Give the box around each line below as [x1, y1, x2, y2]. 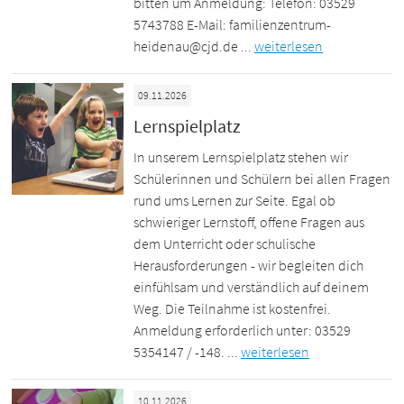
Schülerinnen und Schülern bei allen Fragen [133, 169, 391, 188]
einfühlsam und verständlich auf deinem [133, 277, 370, 296]
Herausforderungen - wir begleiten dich [133, 255, 364, 274]
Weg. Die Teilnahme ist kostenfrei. [133, 298, 332, 317]
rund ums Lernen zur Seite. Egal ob [133, 190, 336, 209]
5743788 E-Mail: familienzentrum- [133, 14, 332, 33]
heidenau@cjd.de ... [133, 36, 255, 55]
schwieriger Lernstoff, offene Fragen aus [133, 212, 365, 231]
